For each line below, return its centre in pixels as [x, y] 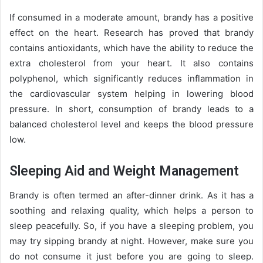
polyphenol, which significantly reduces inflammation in [131, 78]
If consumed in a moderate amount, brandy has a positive [131, 17]
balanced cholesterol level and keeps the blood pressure [131, 124]
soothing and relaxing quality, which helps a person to [131, 210]
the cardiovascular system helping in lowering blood [131, 94]
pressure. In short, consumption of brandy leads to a [131, 109]
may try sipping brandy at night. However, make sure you [131, 241]
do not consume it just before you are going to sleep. [131, 256]
